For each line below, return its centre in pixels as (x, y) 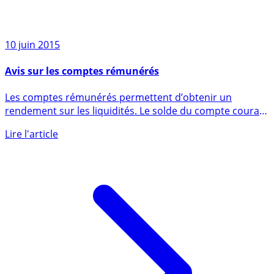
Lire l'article (31, 159)
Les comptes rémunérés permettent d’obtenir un (118, 122)
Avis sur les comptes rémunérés (82, 95)
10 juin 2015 (32, 69)
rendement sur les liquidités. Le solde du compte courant (137, 135)
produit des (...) (40, 149)
